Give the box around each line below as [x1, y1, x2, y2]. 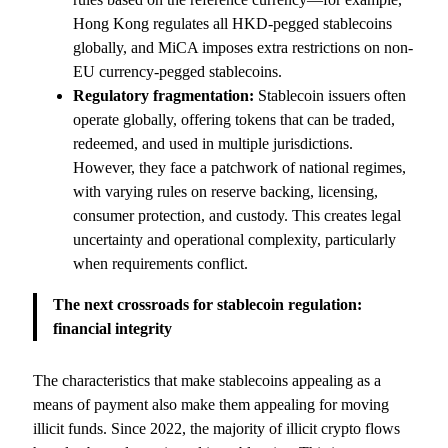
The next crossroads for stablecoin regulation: [53, 295, 363, 313]
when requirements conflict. [73, 255, 249, 273]
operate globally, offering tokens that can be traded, [73, 111, 396, 129]
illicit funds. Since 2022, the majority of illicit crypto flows [33, 419, 401, 437]
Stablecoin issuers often [254, 87, 407, 105]
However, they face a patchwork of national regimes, [73, 159, 407, 177]
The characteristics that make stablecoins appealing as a [33, 371, 382, 389]
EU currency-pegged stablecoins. [73, 63, 283, 81]
